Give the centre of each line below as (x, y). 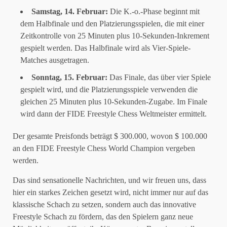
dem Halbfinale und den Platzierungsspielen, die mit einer (112, 24)
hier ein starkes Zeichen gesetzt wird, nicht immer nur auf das (110, 192)
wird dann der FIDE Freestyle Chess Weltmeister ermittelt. (113, 114)
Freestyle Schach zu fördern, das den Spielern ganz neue (103, 217)
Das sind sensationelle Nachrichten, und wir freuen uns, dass (109, 180)
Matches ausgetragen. (55, 60)
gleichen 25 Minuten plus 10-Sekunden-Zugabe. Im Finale (114, 102)
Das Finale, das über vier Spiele (159, 77)
